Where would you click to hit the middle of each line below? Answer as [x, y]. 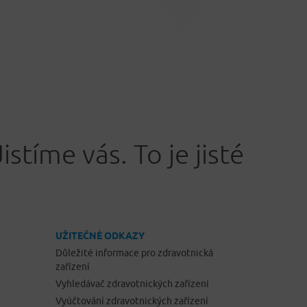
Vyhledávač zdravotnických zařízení [132, 284]
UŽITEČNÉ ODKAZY [100, 236]
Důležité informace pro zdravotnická [134, 253]
